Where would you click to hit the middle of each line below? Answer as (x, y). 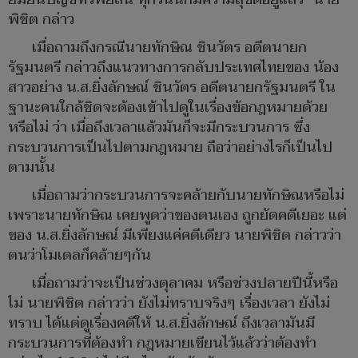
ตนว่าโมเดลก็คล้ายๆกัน (82, 255)
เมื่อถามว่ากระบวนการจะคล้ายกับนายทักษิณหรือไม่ (188, 195)
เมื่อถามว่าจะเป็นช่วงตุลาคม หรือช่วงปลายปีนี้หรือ (185, 283)
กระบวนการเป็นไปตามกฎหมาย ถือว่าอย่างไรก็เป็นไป (170, 147)
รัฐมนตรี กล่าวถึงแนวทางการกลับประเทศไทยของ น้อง (173, 67)
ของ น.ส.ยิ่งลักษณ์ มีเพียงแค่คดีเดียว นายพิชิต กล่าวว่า (175, 235)
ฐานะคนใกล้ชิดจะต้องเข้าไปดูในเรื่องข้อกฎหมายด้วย (168, 107)
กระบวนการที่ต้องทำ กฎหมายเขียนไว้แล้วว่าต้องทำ (162, 343)
